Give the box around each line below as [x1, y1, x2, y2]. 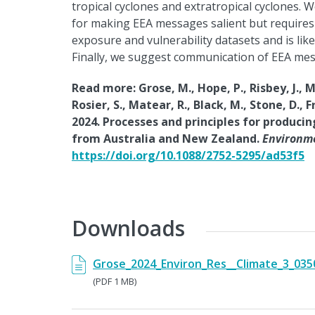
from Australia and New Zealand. [72, 130, 262, 146]
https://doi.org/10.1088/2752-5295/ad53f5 [72, 147, 304, 163]
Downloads [72, 213, 185, 243]
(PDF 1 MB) [93, 274, 136, 288]
